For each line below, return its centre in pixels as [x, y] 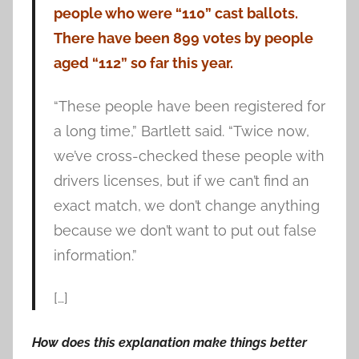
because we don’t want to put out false [185, 230]
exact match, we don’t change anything [186, 205]
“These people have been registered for [189, 106]
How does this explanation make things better [169, 343]
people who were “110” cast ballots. [175, 14]
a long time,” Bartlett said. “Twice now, [181, 131]
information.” [95, 255]
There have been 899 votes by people [183, 38]
